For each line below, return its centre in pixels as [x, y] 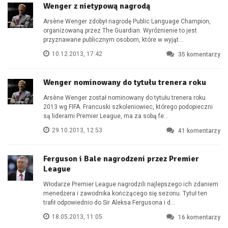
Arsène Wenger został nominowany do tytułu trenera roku [124, 98]
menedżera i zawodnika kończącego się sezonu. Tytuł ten [125, 193]
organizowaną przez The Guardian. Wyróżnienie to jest [120, 31]
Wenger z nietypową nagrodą [97, 6]
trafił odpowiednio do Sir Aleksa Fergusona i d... [109, 203]
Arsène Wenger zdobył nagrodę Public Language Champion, [127, 21]
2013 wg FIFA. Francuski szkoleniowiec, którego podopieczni [128, 107]
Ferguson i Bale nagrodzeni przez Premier [121, 159]
